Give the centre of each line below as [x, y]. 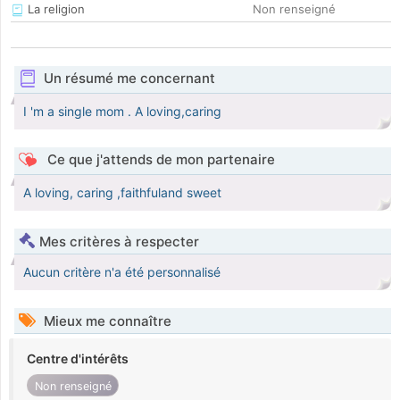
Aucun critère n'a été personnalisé [122, 272]
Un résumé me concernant [129, 79]
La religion [54, 9]
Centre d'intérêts [78, 359]
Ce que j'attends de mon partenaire [159, 160]
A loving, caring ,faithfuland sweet [122, 193]
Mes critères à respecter [119, 242]
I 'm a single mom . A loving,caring [122, 112]
